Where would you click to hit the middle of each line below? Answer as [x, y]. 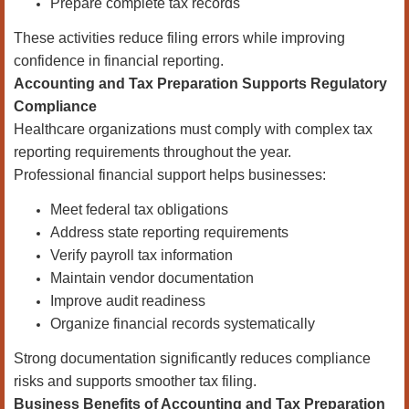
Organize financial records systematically [183, 324]
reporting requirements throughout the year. [152, 152]
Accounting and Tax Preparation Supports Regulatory [200, 84]
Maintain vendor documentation [152, 278]
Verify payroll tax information [142, 255]
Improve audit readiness [128, 301]
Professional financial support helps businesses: [170, 175]
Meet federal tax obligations [139, 210]
